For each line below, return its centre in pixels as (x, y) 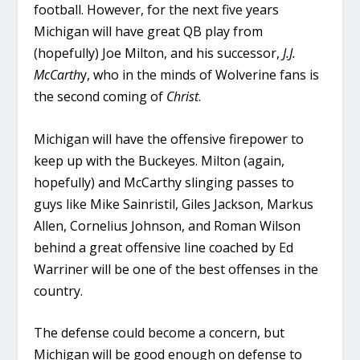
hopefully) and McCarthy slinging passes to (164, 182)
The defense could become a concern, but (160, 333)
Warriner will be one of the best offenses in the (176, 269)
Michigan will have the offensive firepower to (169, 139)
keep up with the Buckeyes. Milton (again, (160, 160)
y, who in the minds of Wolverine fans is (200, 75)
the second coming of (100, 97)
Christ (183, 97)
